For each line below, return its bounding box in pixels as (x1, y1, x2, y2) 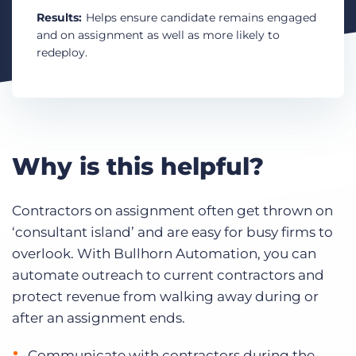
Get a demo (39, 2, 120, 18)
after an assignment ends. (12, 310, 185, 326)
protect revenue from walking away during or (12, 288, 319, 304)
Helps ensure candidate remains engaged (86, 10, 316, 25)
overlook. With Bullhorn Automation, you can (12, 246, 316, 261)
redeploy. (37, 45, 87, 60)
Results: (37, 10, 82, 25)
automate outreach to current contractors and (12, 267, 324, 283)
